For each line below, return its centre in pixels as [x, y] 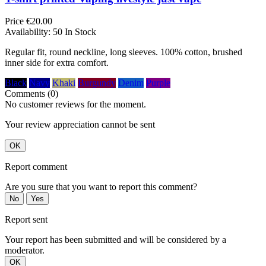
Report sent [26, 220]
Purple [158, 83]
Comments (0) [31, 94]
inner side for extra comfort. [57, 63]
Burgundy [97, 83]
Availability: [29, 32]
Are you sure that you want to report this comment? [101, 187]
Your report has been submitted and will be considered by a [115, 240]
